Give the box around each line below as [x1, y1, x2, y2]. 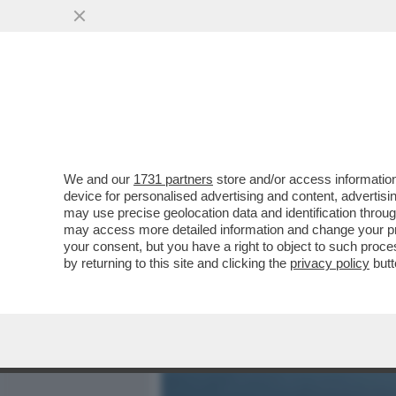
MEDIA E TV [226, 102, 301, 123]
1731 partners [133, 171, 213, 187]
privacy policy [290, 255, 369, 270]
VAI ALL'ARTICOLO [187, 232, 313, 247]
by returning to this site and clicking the [64, 255, 290, 270]
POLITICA [324, 102, 385, 123]
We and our [64, 171, 133, 187]
